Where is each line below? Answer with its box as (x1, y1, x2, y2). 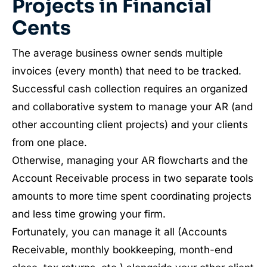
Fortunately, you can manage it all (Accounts (12, 225, 227, 238)
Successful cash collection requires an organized (12, 82, 247, 95)
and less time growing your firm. (12, 207, 166, 220)
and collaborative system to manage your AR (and (12, 100, 253, 113)
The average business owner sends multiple (12, 46, 223, 59)
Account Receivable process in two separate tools (12, 172, 253, 184)
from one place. (12, 136, 87, 148)
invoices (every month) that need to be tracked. (12, 64, 241, 77)
